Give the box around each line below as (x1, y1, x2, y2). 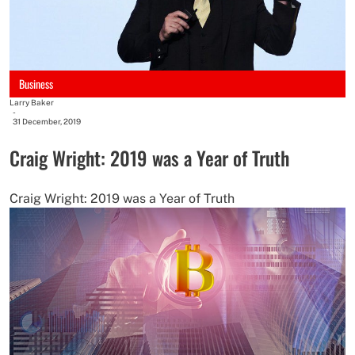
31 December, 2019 (13, 116, 81, 127)
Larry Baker (10, 97, 54, 108)
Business (19, 75, 53, 93)
